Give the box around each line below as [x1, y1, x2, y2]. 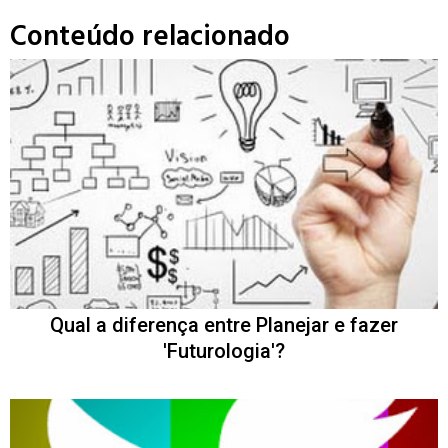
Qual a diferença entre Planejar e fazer [50, 312, 398, 337]
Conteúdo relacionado [10, 14, 290, 60]
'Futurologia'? [163, 338, 285, 363]
